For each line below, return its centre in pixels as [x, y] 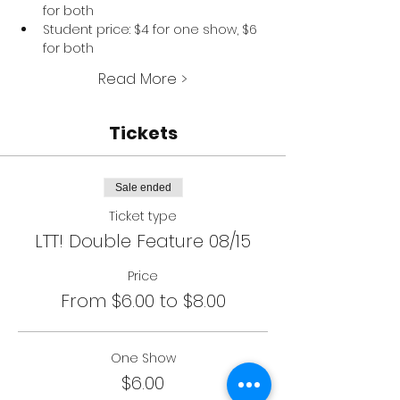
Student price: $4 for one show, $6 [152, 29]
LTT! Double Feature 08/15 [143, 241]
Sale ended [143, 187]
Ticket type [143, 216]
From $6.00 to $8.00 [143, 301]
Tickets [143, 133]
